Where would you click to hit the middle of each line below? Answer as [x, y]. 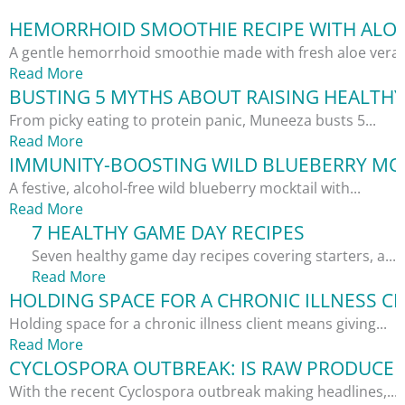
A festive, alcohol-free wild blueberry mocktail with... [185, 188]
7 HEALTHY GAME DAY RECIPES [168, 233]
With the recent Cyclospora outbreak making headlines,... [203, 392]
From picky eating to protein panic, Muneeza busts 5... [193, 121]
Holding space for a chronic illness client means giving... [198, 324]
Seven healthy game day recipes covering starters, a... [214, 256]
